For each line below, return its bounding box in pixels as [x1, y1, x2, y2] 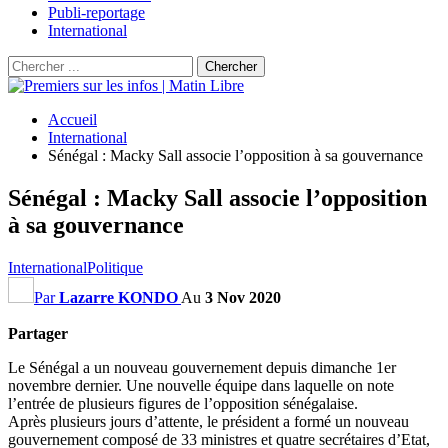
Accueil [48, 111, 97, 128]
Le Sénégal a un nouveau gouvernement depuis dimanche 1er [8, 358, 396, 376]
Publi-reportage [48, 4, 145, 21]
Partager [8, 324, 68, 342]
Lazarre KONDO [59, 288, 178, 306]
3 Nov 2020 [205, 288, 281, 306]
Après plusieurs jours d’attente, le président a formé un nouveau [8, 412, 409, 430]
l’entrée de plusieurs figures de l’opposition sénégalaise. [8, 394, 358, 412]
